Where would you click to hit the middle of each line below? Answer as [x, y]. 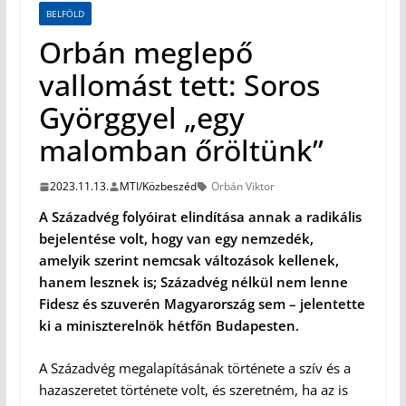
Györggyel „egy [141, 118]
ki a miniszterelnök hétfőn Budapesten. [169, 326]
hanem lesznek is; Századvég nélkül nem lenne [193, 282]
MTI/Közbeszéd [158, 187]
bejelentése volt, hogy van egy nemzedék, [176, 239]
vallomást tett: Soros [179, 85]
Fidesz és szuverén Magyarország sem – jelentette [202, 304]
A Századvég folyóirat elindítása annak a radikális [200, 217]
